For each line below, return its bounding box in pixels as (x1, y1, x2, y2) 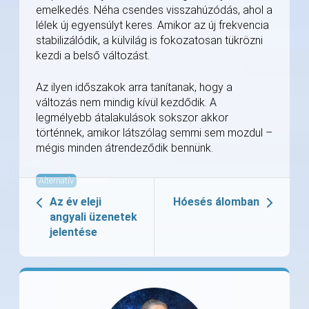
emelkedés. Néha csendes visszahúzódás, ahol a (36, 3, 272, 17)
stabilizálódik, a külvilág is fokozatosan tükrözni (36, 34, 263, 48)
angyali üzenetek (50, 210, 137, 224)
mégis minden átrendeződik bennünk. (36, 141, 213, 155)
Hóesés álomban (173, 195, 259, 209)
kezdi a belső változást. (36, 49, 150, 63)
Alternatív (39, 175, 74, 186)
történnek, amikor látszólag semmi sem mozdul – (36, 126, 272, 140)
